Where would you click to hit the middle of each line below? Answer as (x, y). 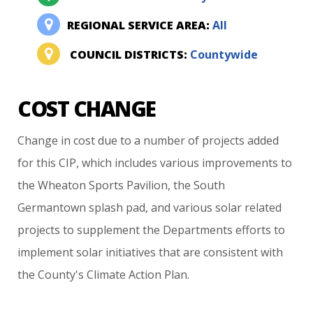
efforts (254, 230)
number (165, 140)
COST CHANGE (87, 109)
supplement (109, 230)
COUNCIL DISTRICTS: (129, 54)
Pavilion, (149, 185)
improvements (240, 163)
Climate (107, 275)
